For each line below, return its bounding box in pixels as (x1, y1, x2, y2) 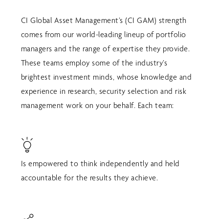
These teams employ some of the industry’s (21, 58, 168, 68)
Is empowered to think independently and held (21, 159, 180, 168)
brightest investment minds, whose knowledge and (21, 72, 192, 82)
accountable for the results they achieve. (21, 173, 158, 182)
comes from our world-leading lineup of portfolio (21, 30, 186, 40)
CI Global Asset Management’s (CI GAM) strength (21, 16, 187, 25)
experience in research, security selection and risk (21, 87, 187, 96)
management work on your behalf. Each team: (21, 101, 174, 110)
